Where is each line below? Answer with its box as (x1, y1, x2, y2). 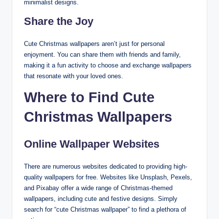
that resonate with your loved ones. (24, 72, 123, 80)
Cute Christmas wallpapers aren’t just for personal (24, 40, 165, 47)
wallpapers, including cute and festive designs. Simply (24, 195, 177, 202)
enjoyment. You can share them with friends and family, (24, 50, 181, 58)
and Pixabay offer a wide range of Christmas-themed (24, 184, 173, 192)
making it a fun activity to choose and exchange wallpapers (24, 61, 192, 69)
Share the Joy (24, 15, 93, 27)
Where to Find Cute (24, 89, 154, 105)
